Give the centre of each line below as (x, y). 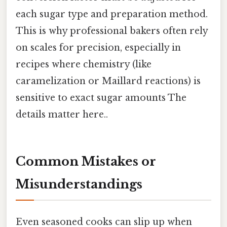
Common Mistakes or (86, 161)
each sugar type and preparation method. (112, 14)
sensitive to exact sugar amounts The (101, 98)
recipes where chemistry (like (84, 64)
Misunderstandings (79, 184)
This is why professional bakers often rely (112, 31)
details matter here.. (62, 114)
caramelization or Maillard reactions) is (108, 81)
